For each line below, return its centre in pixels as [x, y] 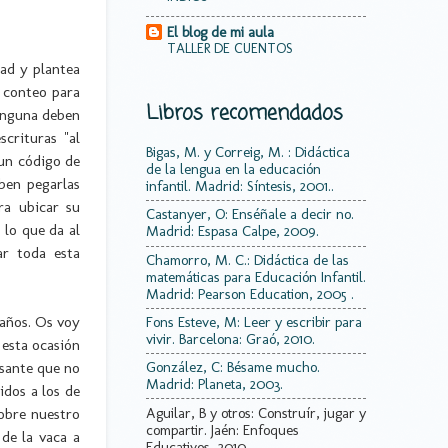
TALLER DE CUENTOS [230, 48]
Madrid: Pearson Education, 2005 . [250, 293]
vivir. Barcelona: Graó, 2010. [230, 338]
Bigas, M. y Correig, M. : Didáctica [248, 152]
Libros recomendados [244, 113]
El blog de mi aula [220, 31]
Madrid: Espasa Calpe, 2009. [232, 231]
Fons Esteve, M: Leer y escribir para [254, 321]
